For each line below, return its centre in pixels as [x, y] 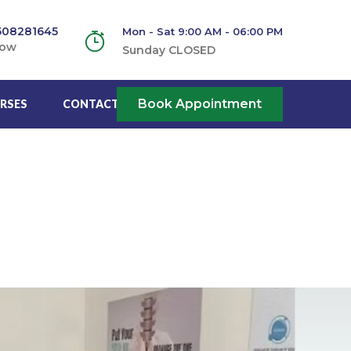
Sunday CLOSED [169, 50]
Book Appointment [200, 103]
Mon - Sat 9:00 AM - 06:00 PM [203, 31]
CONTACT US [100, 103]
